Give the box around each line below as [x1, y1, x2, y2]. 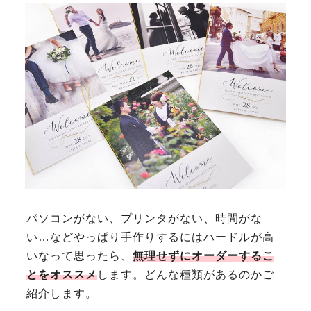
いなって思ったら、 [26, 250, 133, 262]
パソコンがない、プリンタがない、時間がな [26, 212, 263, 225]
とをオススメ [26, 269, 98, 281]
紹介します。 [26, 287, 98, 300]
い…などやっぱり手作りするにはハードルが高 [26, 231, 275, 244]
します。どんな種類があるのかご [97, 269, 275, 281]
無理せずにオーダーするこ [133, 250, 275, 262]
